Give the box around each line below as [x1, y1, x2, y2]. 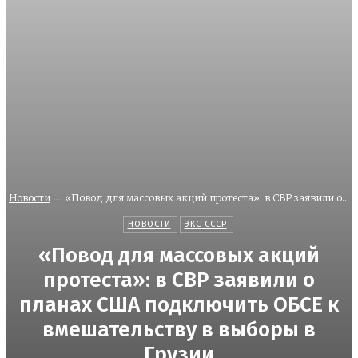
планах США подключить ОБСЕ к [19, 292, 339, 318]
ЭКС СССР [184, 219, 227, 230]
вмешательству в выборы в [42, 317, 316, 343]
